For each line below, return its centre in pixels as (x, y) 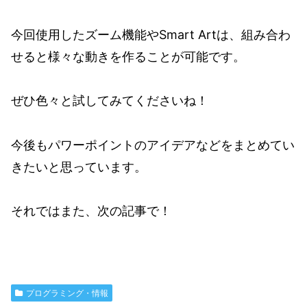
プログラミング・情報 (67, 293)
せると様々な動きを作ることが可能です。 (128, 56)
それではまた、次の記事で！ (91, 211)
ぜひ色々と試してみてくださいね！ (110, 101)
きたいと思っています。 (79, 167)
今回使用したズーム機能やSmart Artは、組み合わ (151, 34)
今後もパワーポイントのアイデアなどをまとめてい (153, 145)
